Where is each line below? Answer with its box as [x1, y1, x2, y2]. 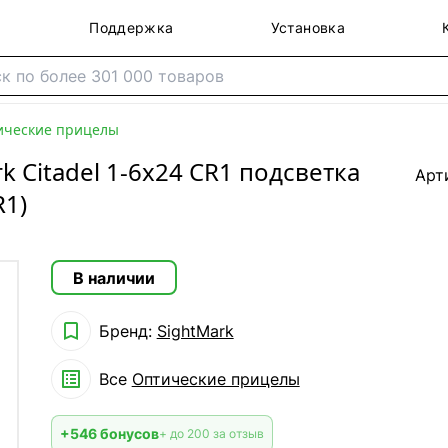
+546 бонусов [59, 425, 159, 442]
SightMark [156, 321, 234, 341]
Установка [270, 19, 345, 36]
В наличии [72, 267, 155, 288]
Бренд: [98, 321, 157, 341]
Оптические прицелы [131, 369, 300, 389]
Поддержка [89, 19, 174, 36]
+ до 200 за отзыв [158, 426, 264, 441]
